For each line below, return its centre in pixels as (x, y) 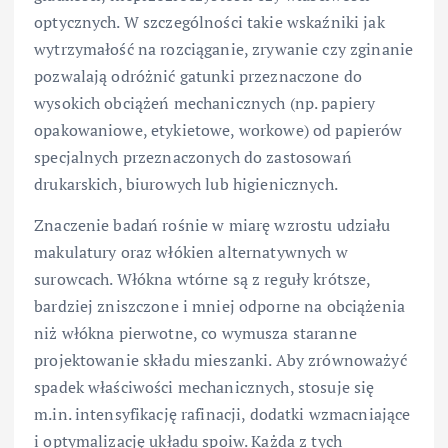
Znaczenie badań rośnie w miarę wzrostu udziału (212, 225)
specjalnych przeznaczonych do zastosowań (193, 157)
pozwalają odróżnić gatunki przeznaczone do (198, 76)
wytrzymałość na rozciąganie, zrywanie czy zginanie (224, 49)
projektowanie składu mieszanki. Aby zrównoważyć (220, 360)
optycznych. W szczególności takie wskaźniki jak (209, 22)
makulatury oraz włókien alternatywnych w (191, 252)
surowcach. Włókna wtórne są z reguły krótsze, (202, 279)
